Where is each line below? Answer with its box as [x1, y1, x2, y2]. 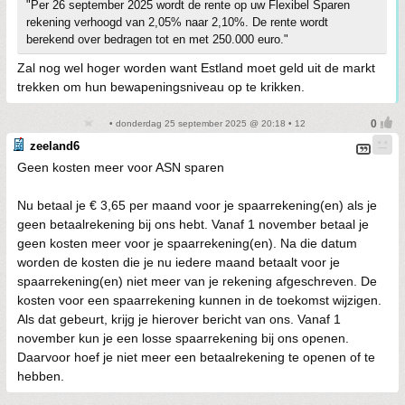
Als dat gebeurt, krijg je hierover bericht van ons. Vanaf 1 [17, 311, 341, 326]
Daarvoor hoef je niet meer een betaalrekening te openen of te [17, 349, 375, 364]
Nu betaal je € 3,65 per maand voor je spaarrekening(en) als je [17, 197, 377, 212]
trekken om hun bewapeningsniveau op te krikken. [17, 79, 305, 94]
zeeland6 [30, 138, 80, 153]
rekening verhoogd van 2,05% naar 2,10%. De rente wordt [26, 14, 328, 29]
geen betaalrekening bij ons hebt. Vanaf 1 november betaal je [17, 216, 369, 231]
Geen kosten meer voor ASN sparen [17, 159, 224, 174]
